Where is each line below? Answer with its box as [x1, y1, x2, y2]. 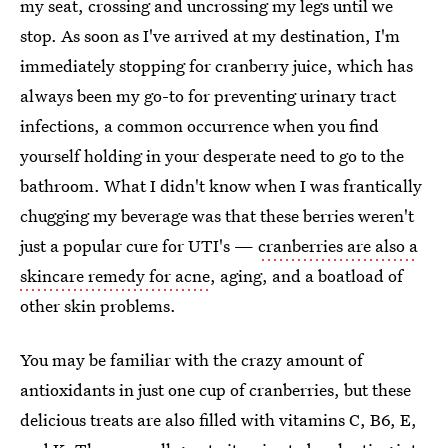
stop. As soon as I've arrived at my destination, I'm [20, 24, 400, 47]
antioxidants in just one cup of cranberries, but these [20, 378, 411, 401]
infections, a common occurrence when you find [20, 114, 379, 137]
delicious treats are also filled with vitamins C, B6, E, [20, 408, 417, 431]
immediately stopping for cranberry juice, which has [20, 54, 413, 77]
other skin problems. [20, 294, 176, 317]
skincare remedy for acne [20, 264, 210, 287]
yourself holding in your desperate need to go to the [20, 144, 404, 167]
